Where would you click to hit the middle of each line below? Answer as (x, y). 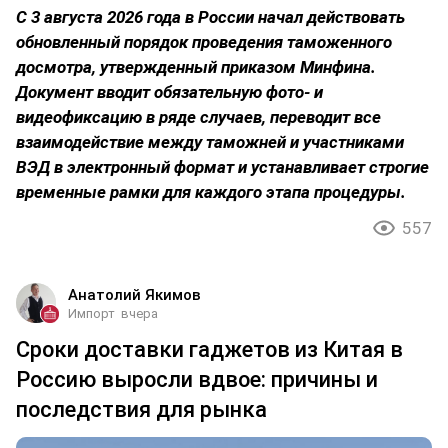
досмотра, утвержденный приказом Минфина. (196, 67)
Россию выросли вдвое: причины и (197, 380)
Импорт (91, 314)
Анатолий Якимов (134, 295)
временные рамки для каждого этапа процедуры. (211, 192)
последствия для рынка (141, 410)
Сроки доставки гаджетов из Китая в (209, 350)
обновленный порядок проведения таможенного (204, 42)
